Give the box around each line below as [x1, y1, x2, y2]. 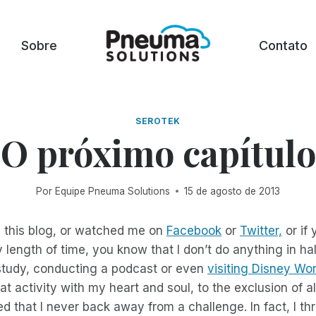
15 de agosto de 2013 [183, 185, 280, 197]
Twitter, [240, 223, 282, 238]
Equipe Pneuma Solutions [54, 185, 170, 197]
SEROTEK [135, 116, 181, 126]
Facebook [166, 223, 221, 238]
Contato [259, 38, 308, 53]
